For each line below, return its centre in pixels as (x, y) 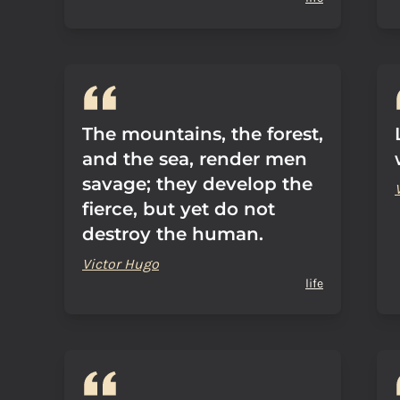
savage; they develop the (197, 184)
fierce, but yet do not (179, 209)
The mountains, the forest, (203, 134)
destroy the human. (173, 234)
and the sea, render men (195, 159)
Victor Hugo (121, 264)
